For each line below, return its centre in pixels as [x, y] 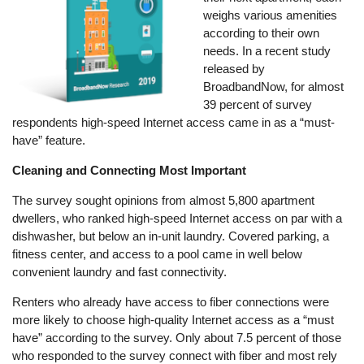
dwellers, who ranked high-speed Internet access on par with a [178, 219]
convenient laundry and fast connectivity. [120, 272]
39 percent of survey [258, 104]
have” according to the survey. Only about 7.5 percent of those [177, 338]
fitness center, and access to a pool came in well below [158, 254]
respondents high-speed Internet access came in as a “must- [174, 122]
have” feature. [49, 140]
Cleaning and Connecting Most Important [130, 170]
